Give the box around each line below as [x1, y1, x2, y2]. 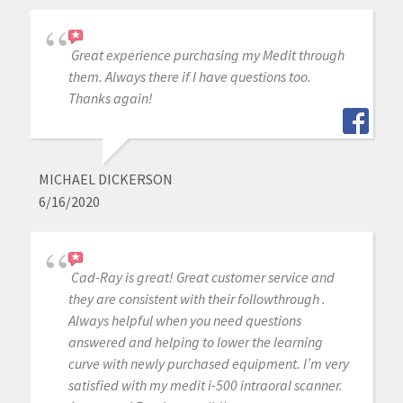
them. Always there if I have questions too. [67, 67, 311, 86]
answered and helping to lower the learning [67, 333, 323, 352]
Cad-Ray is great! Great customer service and [70, 268, 335, 287]
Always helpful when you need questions [67, 311, 301, 330]
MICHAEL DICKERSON [38, 170, 173, 189]
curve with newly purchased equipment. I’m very [67, 354, 349, 373]
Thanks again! [67, 89, 153, 108]
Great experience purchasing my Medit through [70, 46, 345, 65]
